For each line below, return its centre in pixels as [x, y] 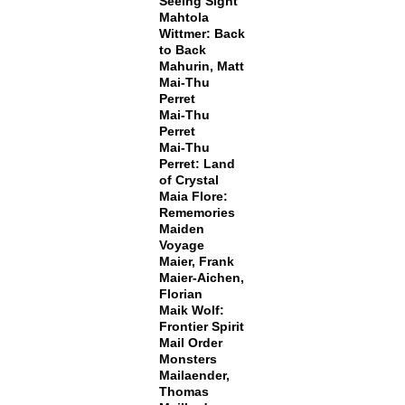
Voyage [181, 245]
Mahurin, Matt [201, 66]
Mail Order [190, 343]
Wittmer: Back [202, 33]
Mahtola [184, 17]
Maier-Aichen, [201, 278]
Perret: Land [197, 164]
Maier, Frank [196, 261]
